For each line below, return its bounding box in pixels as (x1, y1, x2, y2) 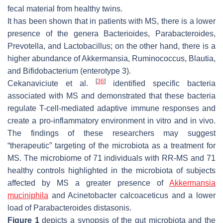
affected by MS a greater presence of (7, 178, 169, 187)
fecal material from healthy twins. (7, 4, 122, 13)
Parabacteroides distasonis (33, 203, 129, 212)
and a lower (168, 191, 216, 200)
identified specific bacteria (106, 79, 216, 88)
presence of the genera (7, 29, 104, 38)
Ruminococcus (132, 54, 185, 63)
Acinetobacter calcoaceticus (68, 191, 169, 200)
